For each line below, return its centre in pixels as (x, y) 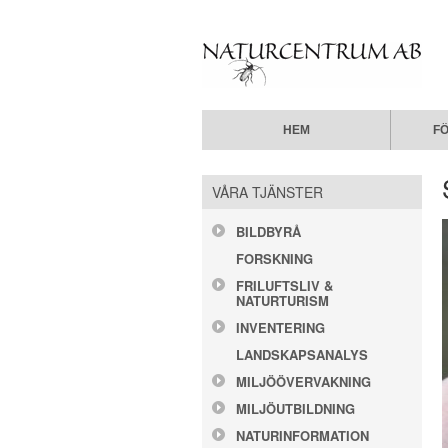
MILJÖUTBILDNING (295, 408)
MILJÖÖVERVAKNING (303, 381)
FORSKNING (274, 258)
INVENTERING (280, 327)
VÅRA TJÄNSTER (267, 192)
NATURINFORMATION (302, 435)
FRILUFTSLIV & (284, 285)
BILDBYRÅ (268, 231)
